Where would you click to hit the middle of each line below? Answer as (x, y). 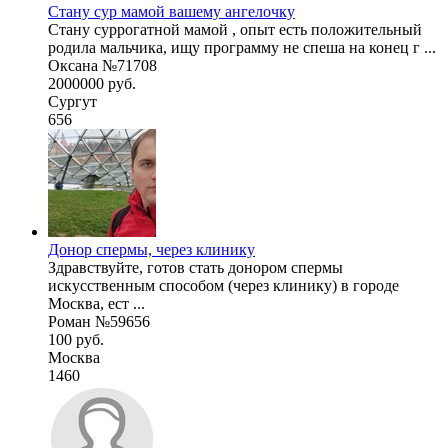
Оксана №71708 (102, 65)
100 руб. (76, 339)
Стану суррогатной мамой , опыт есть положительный (235, 29)
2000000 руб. (92, 83)
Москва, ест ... (96, 303)
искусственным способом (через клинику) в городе (223, 285)
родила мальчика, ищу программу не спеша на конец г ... (242, 47)
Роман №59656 (99, 321)
